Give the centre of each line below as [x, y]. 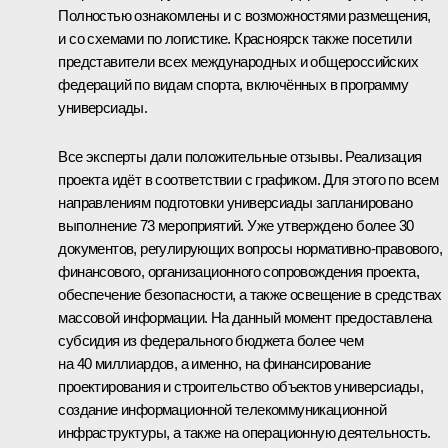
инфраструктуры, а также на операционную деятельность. [244, 432]
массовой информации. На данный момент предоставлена [245, 317]
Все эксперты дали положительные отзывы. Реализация [240, 156]
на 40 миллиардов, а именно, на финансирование [214, 363]
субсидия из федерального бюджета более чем [211, 340]
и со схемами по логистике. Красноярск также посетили [235, 38]
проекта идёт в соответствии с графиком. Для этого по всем [248, 179]
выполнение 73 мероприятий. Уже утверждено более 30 [236, 225]
